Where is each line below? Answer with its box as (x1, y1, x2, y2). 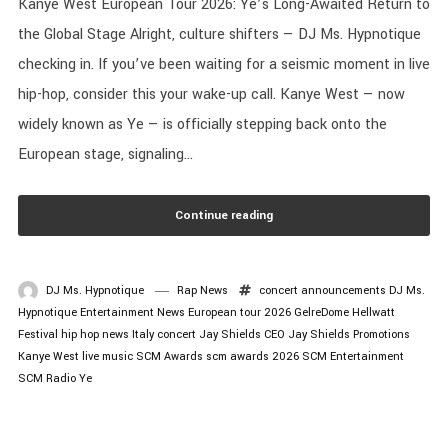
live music (81, 349, 133, 365)
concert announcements (258, 283, 386, 299)
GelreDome (293, 305, 349, 321)
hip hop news (60, 327, 129, 343)
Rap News (176, 283, 228, 299)
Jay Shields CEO (198, 327, 285, 343)
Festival (17, 327, 58, 343)
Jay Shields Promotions (287, 327, 410, 343)
